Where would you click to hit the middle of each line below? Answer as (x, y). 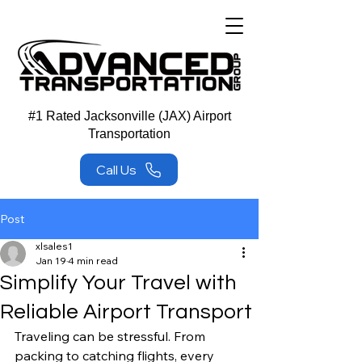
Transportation (129, 134)
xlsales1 (54, 246)
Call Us (116, 170)
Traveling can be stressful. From (112, 336)
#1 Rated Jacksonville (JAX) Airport (129, 116)
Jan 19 (51, 261)
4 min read (93, 261)
